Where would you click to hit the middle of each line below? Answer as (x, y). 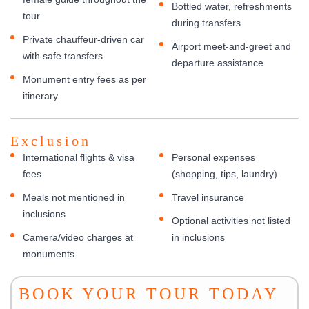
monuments (49, 253)
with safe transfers (63, 56)
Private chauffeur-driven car (83, 39)
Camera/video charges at (78, 237)
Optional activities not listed (231, 220)
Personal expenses (213, 157)
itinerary (40, 96)
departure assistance (218, 62)
